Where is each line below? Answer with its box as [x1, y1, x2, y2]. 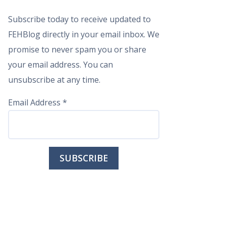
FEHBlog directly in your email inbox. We [8, 29, 159, 40]
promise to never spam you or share [8, 44, 146, 55]
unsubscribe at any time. [8, 74, 100, 85]
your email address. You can [8, 59, 113, 70]
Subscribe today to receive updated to [8, 14, 151, 25]
